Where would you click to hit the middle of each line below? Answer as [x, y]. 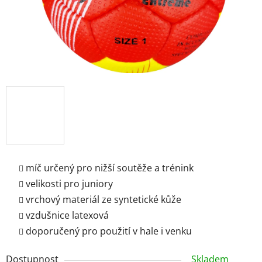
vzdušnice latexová [67, 215]
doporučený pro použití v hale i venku [109, 231]
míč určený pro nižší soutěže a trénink [110, 168]
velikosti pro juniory [69, 183]
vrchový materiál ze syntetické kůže [104, 199]
